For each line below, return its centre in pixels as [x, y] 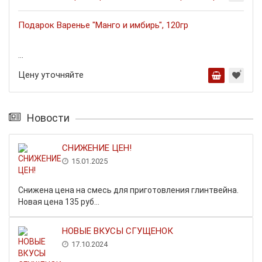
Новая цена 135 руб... [59, 202]
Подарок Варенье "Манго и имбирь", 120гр [103, 25]
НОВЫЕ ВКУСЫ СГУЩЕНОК [118, 231]
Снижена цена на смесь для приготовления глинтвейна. [128, 190]
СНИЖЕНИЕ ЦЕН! [97, 148]
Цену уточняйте [51, 75]
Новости [48, 118]
